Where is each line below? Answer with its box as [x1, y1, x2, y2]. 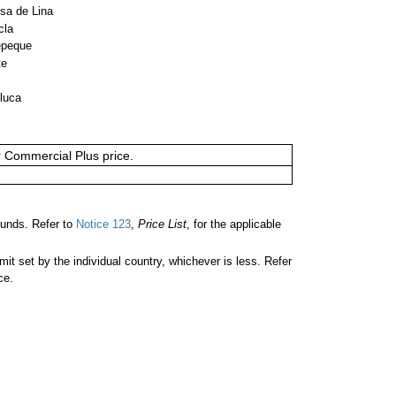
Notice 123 [72, 217, 131, 231]
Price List [138, 217, 187, 231]
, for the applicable [187, 217, 281, 231]
